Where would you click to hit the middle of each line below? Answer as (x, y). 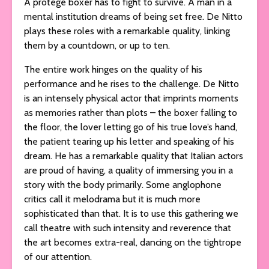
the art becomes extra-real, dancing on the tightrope (133, 242)
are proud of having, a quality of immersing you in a (128, 170)
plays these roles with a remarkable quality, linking (127, 31)
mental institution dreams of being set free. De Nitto (133, 16)
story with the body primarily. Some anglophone (123, 184)
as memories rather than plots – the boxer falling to (131, 112)
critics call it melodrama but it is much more (112, 199)
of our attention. (59, 256)
